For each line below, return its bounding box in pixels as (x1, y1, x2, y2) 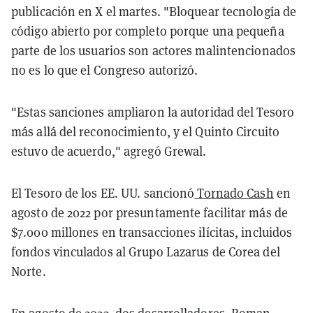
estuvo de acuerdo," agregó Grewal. (11, 143, 207, 159)
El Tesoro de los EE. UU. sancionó (11, 184, 195, 201)
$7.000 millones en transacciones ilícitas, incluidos (11, 224, 293, 240)
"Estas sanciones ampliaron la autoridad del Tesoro (11, 103, 295, 120)
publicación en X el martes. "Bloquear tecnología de (11, 3, 297, 20)
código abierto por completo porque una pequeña (11, 22, 284, 39)
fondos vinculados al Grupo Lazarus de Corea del (11, 243, 280, 260)
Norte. (11, 263, 46, 279)
